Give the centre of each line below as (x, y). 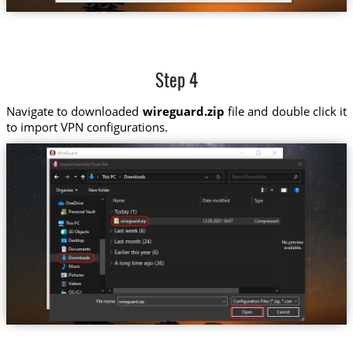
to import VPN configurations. (87, 126)
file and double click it (286, 111)
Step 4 (176, 83)
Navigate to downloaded (74, 111)
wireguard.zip (183, 111)
